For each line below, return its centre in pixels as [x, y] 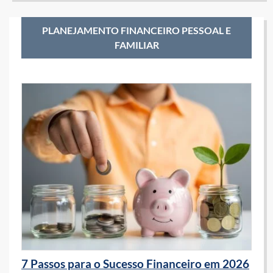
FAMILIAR [136, 45]
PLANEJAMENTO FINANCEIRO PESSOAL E [136, 30]
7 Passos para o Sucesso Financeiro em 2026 [135, 264]
